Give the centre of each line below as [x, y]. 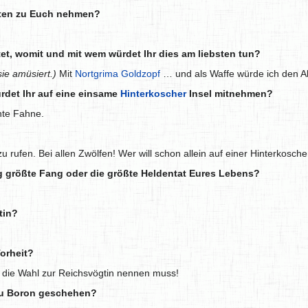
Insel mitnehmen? [230, 94]
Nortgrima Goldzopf [118, 74]
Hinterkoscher [153, 94]
